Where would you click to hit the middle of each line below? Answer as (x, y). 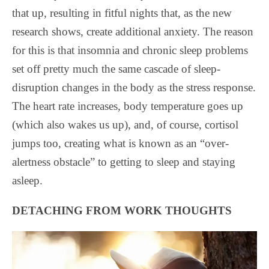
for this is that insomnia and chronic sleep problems (130, 50)
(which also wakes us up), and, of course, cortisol (125, 125)
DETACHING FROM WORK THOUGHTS (122, 211)
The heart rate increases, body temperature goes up (128, 106)
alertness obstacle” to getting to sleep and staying (124, 162)
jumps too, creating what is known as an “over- (120, 144)
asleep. (27, 181)
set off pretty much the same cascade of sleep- (116, 69)
